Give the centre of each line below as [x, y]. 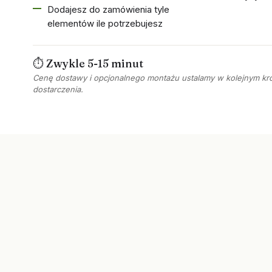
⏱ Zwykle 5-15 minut [88, 63]
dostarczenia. [58, 89]
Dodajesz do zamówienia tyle [108, 9]
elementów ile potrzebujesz [105, 23]
